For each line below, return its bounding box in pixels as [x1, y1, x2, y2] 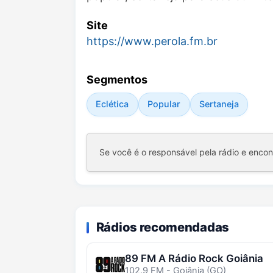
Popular [147, 99, 181, 110]
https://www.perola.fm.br [87, 35, 218, 48]
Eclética [96, 99, 129, 110]
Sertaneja [199, 99, 239, 110]
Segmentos [87, 73, 147, 87]
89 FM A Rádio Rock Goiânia [124, 252, 263, 265]
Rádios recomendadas [96, 219, 229, 235]
